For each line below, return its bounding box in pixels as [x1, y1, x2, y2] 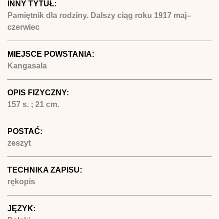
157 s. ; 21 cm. [7, 100, 59, 109]
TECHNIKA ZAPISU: [7, 165, 84, 174]
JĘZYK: [7, 204, 38, 213]
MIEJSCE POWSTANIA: [7, 49, 96, 58]
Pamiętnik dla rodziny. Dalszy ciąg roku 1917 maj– [7, 11, 191, 20]
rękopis [7, 177, 35, 186]
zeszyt [7, 138, 31, 147]
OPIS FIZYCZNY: [7, 88, 71, 97]
